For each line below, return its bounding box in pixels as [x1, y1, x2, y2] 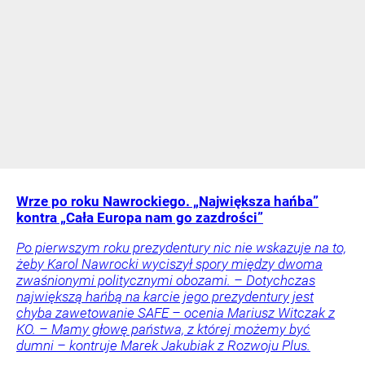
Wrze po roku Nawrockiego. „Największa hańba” [16, 192, 319, 209]
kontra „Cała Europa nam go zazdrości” [16, 209, 263, 226]
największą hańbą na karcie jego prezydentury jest [16, 288, 314, 305]
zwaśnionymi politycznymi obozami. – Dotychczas [16, 271, 315, 288]
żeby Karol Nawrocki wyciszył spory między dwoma [16, 255, 323, 272]
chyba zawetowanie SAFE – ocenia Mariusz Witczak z [16, 304, 335, 321]
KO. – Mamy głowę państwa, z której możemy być [16, 320, 310, 337]
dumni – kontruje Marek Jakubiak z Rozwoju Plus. [16, 336, 310, 354]
